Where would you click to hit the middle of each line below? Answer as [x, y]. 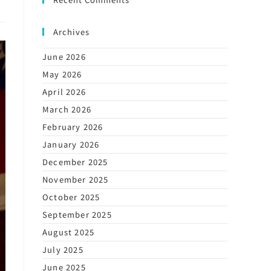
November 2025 [76, 179]
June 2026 [64, 56]
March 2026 [67, 109]
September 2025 [77, 214]
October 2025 [71, 197]
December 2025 [75, 162]
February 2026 [73, 126]
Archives [71, 31]
